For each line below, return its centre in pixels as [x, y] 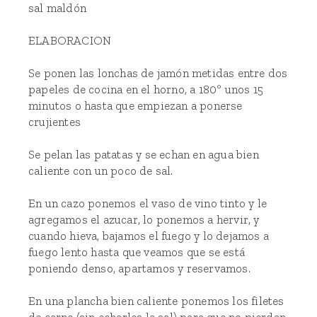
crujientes [54, 122]
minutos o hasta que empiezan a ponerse [136, 105]
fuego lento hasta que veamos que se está [137, 252]
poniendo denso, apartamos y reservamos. [139, 268]
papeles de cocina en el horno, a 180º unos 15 [146, 89]
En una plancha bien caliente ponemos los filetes [156, 301]
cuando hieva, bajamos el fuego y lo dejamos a [149, 236]
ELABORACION [70, 40]
